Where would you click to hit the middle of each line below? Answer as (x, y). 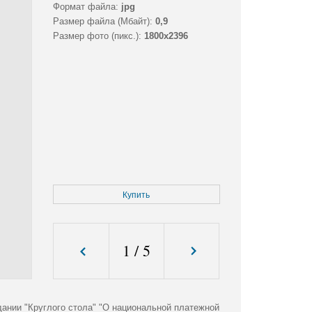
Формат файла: (85, 7)
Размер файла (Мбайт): (102, 22)
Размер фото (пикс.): (97, 36)
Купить (136, 195)
